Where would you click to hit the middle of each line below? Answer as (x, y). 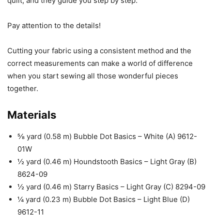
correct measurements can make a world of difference (100, 63)
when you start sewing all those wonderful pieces (93, 76)
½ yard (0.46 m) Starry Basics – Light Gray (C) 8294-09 (111, 187)
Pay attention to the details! (54, 25)
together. (23, 88)
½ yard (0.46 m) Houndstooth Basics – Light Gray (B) (107, 162)
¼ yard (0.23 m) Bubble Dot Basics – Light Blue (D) (104, 199)
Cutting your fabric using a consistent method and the (99, 51)
